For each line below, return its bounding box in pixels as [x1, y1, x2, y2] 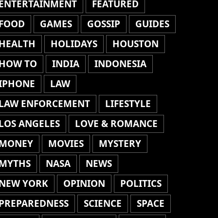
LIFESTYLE [105, 97, 151, 110]
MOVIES [48, 137, 84, 150]
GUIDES [135, 18, 169, 30]
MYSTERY [98, 137, 141, 150]
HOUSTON [112, 37, 159, 50]
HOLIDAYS [50, 37, 97, 50]
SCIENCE [83, 197, 122, 210]
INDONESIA [94, 57, 146, 70]
